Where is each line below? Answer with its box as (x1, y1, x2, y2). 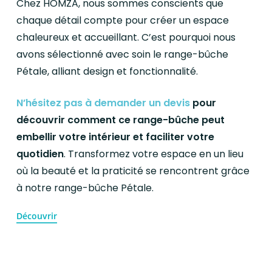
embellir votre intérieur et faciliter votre (16, 129, 215, 144)
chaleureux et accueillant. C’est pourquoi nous (16, 30, 236, 44)
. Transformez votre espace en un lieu (64, 146, 244, 161)
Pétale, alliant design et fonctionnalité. (16, 64, 199, 78)
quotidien (16, 146, 64, 161)
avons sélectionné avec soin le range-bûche (16, 47, 229, 61)
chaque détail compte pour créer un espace (16, 13, 229, 27)
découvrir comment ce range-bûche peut (16, 112, 225, 127)
